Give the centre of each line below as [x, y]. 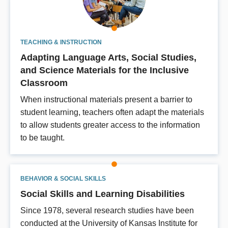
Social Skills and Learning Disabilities [103, 194]
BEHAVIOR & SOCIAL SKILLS [63, 179]
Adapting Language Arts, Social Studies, [108, 58]
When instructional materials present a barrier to [106, 100]
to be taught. [42, 138]
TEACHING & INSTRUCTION [61, 42]
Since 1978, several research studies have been [107, 211]
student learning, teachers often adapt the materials [112, 112]
